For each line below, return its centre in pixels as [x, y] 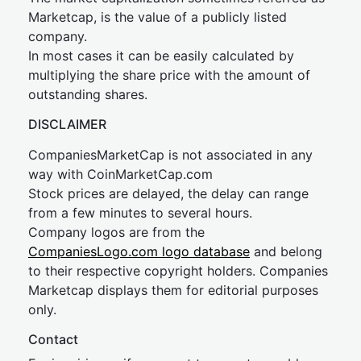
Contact [53, 339]
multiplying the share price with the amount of [169, 75]
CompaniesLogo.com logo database [139, 251]
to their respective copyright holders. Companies [178, 271]
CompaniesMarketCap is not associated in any [170, 155]
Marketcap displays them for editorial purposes [173, 290]
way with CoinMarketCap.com [120, 174]
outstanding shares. [88, 94]
